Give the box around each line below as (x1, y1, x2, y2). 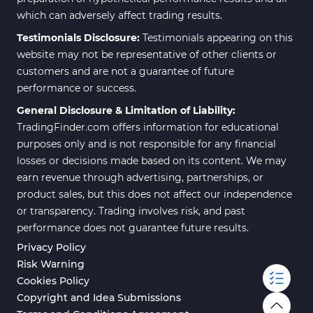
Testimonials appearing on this (143, 31, 293, 44)
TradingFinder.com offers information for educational (17, 120, 279, 133)
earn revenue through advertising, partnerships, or (17, 170, 263, 184)
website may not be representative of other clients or (17, 48, 277, 61)
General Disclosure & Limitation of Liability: (17, 103, 235, 117)
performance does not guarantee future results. (17, 221, 249, 234)
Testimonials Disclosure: (17, 31, 143, 44)
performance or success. (17, 81, 136, 94)
